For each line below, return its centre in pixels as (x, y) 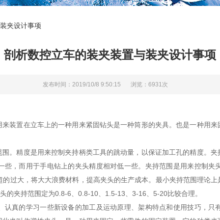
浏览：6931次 (149, 84)
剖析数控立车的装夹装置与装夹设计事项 (110, 55)
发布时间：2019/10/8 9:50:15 (82, 84)
